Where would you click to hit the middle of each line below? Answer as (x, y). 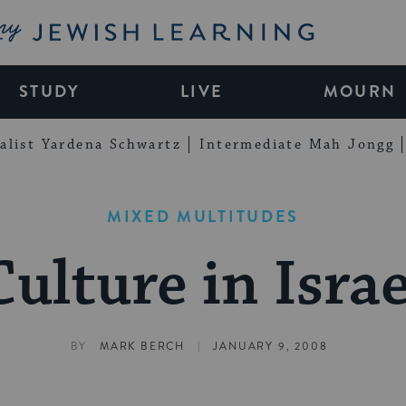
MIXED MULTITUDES (203, 216)
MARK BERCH (142, 347)
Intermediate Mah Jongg (297, 144)
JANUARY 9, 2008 (271, 347)
